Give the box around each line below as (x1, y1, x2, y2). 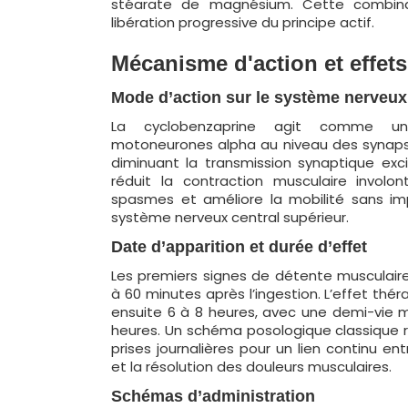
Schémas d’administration (111, 387, 315, 405)
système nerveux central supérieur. (111, 208, 349, 227)
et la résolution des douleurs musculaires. (111, 357, 392, 376)
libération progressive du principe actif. (111, 13, 374, 32)
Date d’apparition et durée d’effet (111, 238, 367, 256)
